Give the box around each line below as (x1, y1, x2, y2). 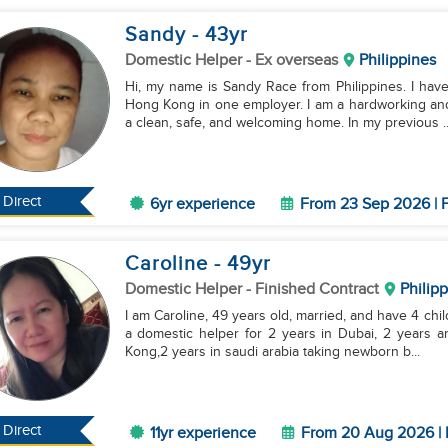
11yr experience (149, 424, 256, 443)
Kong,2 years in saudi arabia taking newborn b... (124, 344, 420, 360)
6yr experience (149, 195, 255, 214)
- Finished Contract (245, 280, 379, 299)
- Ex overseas (245, 51, 338, 70)
